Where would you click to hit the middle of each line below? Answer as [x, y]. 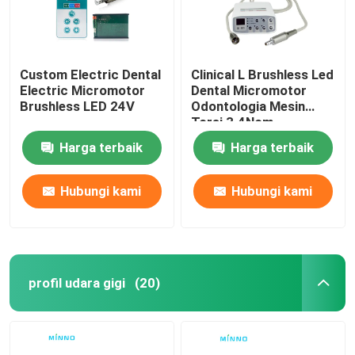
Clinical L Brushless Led [263, 74]
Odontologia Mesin [248, 106]
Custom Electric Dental [91, 74]
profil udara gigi [76, 282]
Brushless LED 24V [78, 106]
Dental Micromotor [249, 90]
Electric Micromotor [83, 90]
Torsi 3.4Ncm [233, 122]
